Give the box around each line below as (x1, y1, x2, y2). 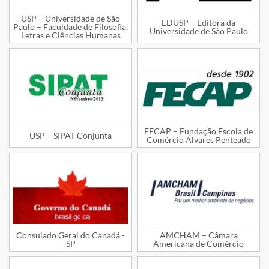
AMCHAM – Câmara (159, 230, 238, 241)
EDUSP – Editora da (162, 17, 235, 28)
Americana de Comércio (153, 238, 244, 249)
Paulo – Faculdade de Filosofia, (13, 22, 128, 32)
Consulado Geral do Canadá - (16, 230, 125, 241)
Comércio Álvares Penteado (146, 134, 251, 145)
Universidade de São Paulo (149, 26, 248, 37)
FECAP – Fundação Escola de (144, 125, 253, 136)
